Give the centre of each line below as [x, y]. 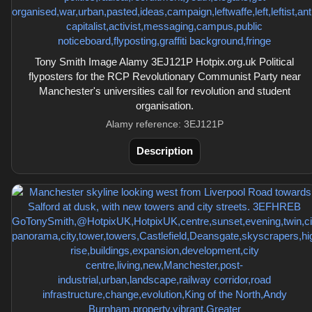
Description [164, 151]
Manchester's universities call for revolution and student [164, 91]
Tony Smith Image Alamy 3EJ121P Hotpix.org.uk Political [164, 62]
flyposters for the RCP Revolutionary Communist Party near [164, 76]
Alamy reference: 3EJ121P [164, 124]
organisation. [164, 106]
